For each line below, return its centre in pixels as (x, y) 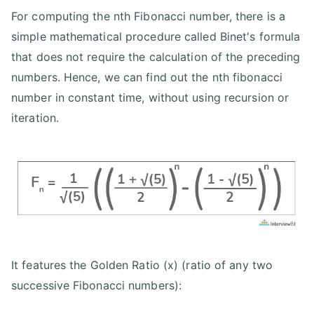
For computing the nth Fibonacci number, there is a (149, 16)
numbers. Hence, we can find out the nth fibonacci (147, 77)
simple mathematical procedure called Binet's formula (156, 37)
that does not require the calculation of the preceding (156, 57)
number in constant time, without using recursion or (150, 98)
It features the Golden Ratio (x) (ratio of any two (142, 265)
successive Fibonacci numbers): (98, 285)
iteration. (35, 118)
